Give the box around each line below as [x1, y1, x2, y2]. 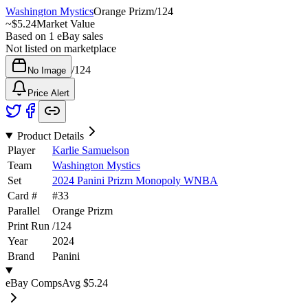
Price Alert [27, 87, 69, 98]
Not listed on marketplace [5, 42, 116, 54]
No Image [27, 65, 66, 76]
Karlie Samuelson [52, 144, 129, 156]
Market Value [36, 17, 95, 30]
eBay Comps [5, 276, 62, 289]
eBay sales [54, 30, 103, 42]
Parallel [8, 204, 40, 217]
